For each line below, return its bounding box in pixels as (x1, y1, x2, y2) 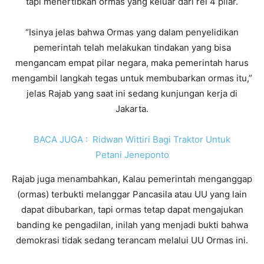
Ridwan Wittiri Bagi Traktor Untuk (93, 133, 230, 145)
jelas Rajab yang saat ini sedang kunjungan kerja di (27, 87, 237, 99)
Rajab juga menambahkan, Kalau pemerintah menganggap (12, 173, 252, 184)
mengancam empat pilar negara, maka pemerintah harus (15, 57, 249, 68)
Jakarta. (115, 103, 148, 114)
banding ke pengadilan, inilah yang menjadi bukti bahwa (16, 219, 248, 230)
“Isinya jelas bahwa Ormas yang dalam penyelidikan (25, 26, 239, 38)
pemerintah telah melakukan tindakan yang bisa (33, 41, 231, 53)
